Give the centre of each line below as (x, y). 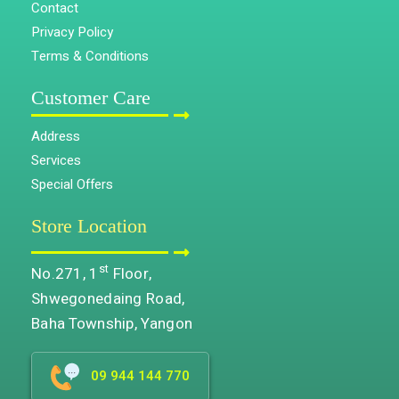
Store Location (89, 227)
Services (56, 160)
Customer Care (91, 98)
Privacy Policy (72, 32)
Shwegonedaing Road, (108, 298)
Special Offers (72, 184)
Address (56, 136)
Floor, (130, 273)
